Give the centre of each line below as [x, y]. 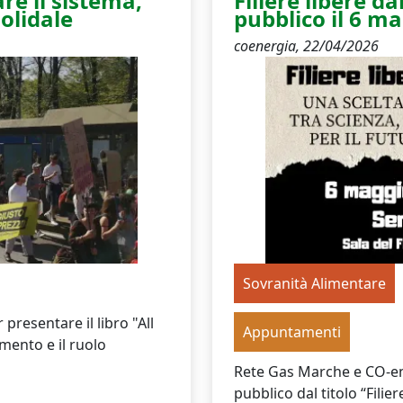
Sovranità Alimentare [314, 283]
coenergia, [269, 46]
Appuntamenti [292, 332]
